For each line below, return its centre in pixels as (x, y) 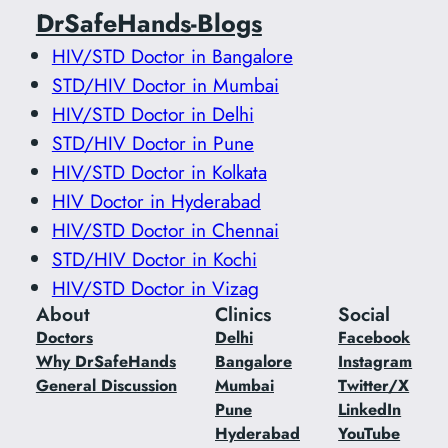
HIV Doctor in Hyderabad (156, 200)
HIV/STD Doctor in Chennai (165, 229)
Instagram (375, 361)
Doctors (64, 337)
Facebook (374, 337)
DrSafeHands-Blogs (148, 22)
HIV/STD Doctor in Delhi (152, 113)
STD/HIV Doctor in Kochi (154, 258)
